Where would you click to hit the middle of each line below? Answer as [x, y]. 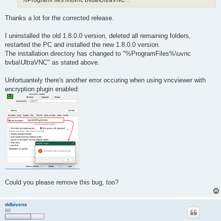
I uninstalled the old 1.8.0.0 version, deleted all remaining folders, [98, 36]
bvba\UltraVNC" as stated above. [52, 62]
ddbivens [16, 204]
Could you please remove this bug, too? [62, 182]
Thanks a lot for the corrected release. [59, 18]
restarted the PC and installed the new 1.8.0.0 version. [83, 44]
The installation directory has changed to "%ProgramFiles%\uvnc [98, 53]
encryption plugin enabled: [42, 89]
